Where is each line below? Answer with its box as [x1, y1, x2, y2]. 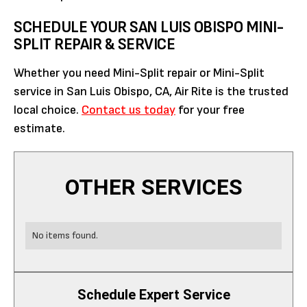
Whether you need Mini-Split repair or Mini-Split [14, 65, 265, 80]
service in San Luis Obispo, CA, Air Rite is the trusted [14, 84, 288, 99]
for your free [175, 102, 245, 117]
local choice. [14, 102, 82, 117]
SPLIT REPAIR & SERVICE [14, 34, 175, 54]
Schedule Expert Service [77, 286, 230, 303]
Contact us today [82, 102, 175, 117]
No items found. [32, 229, 98, 241]
